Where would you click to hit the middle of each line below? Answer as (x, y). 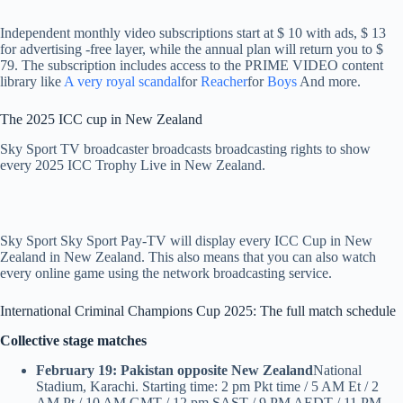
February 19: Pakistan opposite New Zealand (175, 370)
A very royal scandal (122, 82)
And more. (329, 82)
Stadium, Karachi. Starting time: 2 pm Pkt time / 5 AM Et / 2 (207, 386)
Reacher (224, 82)
